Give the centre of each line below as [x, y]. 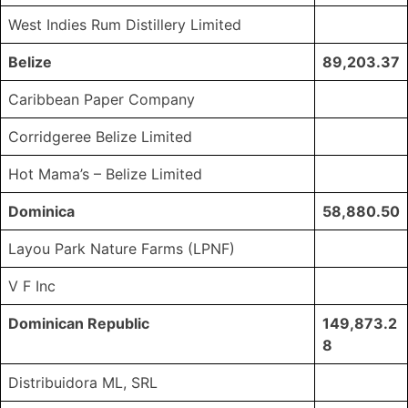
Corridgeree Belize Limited [100, 137]
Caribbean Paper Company [102, 100]
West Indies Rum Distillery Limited [125, 25]
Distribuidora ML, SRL [83, 383]
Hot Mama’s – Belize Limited [105, 174]
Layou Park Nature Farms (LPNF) [122, 249]
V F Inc [32, 286]
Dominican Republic [79, 324]
